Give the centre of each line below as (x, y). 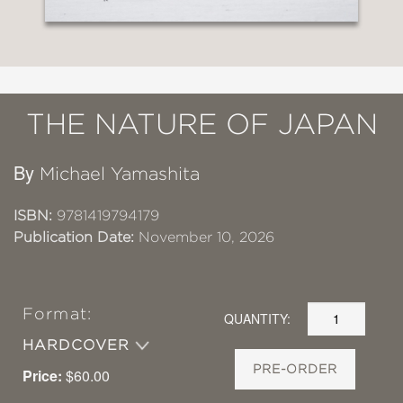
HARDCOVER (79, 345)
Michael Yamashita (120, 173)
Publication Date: (74, 237)
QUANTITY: (258, 319)
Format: (57, 313)
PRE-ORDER (295, 368)
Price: (42, 375)
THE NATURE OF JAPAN (201, 123)
